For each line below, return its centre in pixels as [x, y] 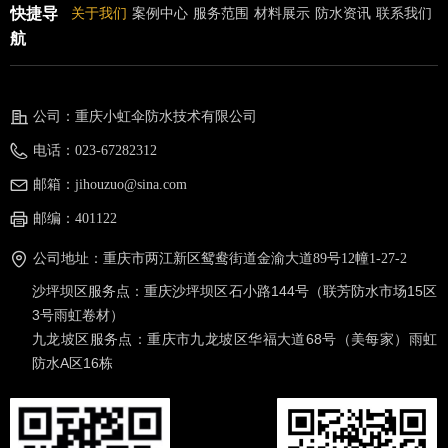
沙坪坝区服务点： [88, 291]
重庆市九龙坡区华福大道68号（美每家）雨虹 [292, 339]
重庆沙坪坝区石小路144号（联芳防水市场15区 [291, 291]
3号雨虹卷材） [78, 315]
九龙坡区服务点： [90, 339]
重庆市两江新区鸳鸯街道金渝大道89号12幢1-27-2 [255, 258]
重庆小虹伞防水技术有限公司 [166, 116]
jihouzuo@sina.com [131, 184]
